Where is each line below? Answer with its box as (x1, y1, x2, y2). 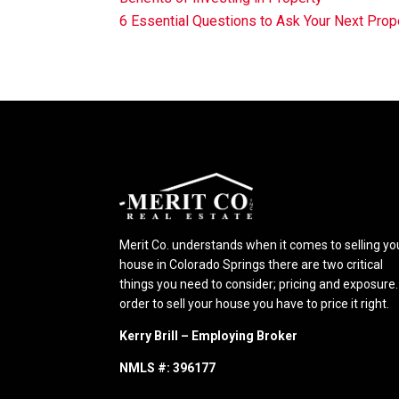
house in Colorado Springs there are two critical (119, 256, 384, 272)
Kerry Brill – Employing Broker (119, 328, 298, 343)
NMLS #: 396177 (119, 360, 216, 375)
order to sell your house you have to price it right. (119, 296, 390, 311)
